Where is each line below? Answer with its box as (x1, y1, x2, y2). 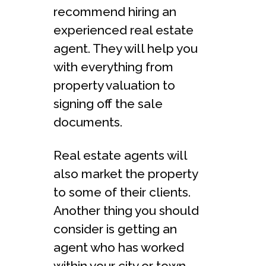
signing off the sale (53, 96, 163, 111)
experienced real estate (53, 22, 194, 37)
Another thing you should (53, 202, 199, 218)
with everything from (53, 59, 173, 74)
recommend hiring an (53, 4, 176, 19)
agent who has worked (53, 239, 184, 255)
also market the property (53, 166, 198, 181)
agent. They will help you (53, 40, 198, 56)
